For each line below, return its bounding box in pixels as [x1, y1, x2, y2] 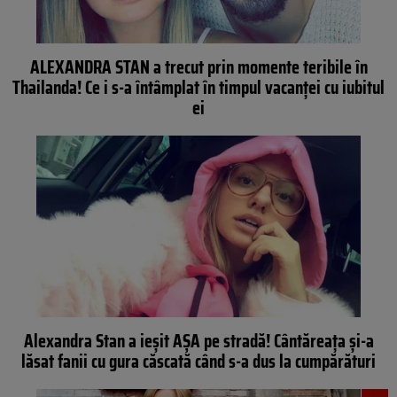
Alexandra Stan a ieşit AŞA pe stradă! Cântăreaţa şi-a [23, 326, 374, 356]
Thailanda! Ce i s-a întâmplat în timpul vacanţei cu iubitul [12, 72, 385, 102]
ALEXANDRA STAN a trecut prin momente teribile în [29, 51, 368, 82]
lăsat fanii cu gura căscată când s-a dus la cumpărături [21, 346, 376, 377]
